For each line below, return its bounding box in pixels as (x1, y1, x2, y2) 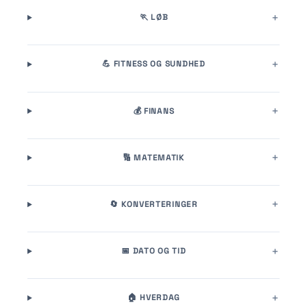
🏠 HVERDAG (127, 292, 181, 304)
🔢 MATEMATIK (123, 151, 185, 163)
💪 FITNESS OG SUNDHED (102, 58, 206, 70)
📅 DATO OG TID (121, 245, 186, 257)
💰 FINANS (133, 105, 175, 116)
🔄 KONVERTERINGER (110, 198, 198, 210)
